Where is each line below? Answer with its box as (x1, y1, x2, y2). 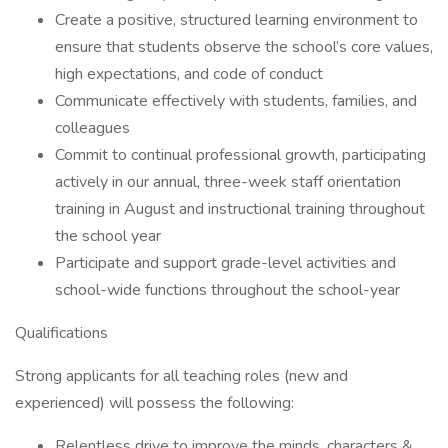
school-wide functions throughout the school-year (55, 279, 400, 301)
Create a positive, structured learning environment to (55, 9, 418, 31)
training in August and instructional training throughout (55, 198, 425, 220)
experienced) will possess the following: (15, 392, 294, 414)
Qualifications (15, 322, 108, 344)
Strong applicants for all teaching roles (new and (15, 365, 348, 387)
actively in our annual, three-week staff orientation (55, 171, 401, 193)
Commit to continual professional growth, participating (55, 144, 426, 166)
